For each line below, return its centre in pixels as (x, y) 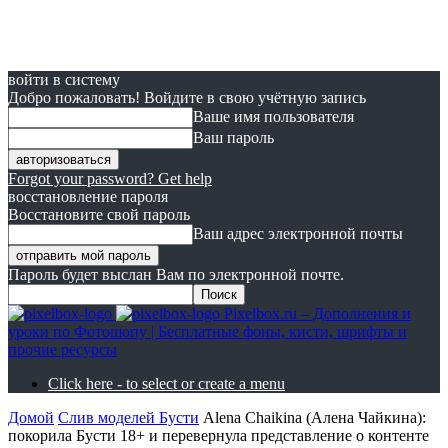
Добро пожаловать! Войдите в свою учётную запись (187, 97)
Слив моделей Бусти (128, 417)
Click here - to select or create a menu (166, 383)
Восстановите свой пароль (99, 214)
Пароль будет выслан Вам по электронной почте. (176, 274)
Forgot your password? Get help (110, 178)
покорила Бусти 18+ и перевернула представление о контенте (218, 435)
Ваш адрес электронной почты (298, 233)
